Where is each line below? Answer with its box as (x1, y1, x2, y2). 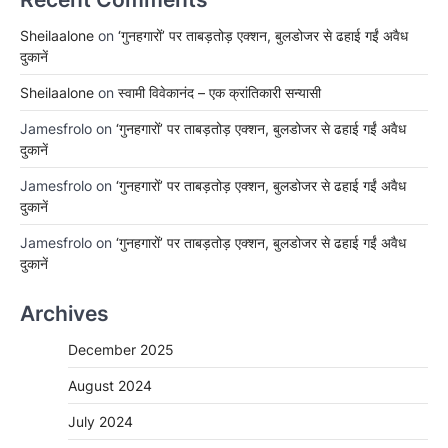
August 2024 (68, 377, 152, 395)
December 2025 (68, 341, 174, 359)
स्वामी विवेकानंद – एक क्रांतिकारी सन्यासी (118, 84, 321, 102)
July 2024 (68, 413, 133, 431)
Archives (20, 301, 109, 327)
